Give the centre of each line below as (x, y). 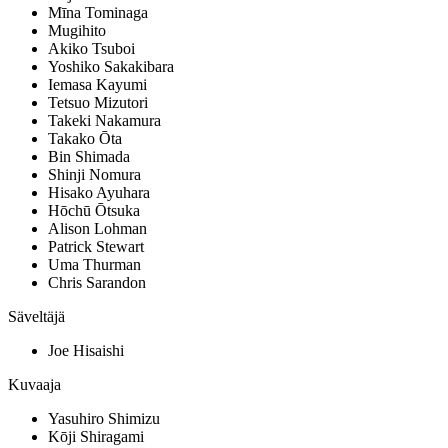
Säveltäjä (36, 317)
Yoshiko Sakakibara (111, 67)
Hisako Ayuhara (99, 193)
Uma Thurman (94, 265)
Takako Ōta (85, 139)
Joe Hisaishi (86, 351)
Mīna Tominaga (98, 13)
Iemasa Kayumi (97, 85)
